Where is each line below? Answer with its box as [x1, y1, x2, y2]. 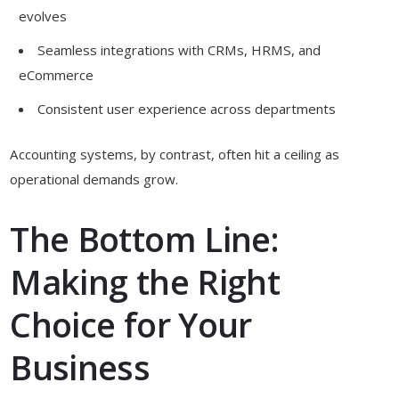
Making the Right [10, 258, 281, 305]
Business [10, 344, 151, 390]
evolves [19, 7, 68, 26]
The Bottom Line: [10, 216, 279, 262]
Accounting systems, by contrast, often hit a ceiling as [10, 144, 340, 163]
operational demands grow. [10, 169, 179, 188]
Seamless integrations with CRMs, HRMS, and [37, 41, 322, 60]
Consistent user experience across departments [37, 100, 337, 118]
